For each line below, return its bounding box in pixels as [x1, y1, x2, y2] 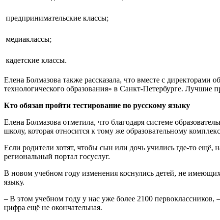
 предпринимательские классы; [4, 14, 109, 23]
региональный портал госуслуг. [4, 152, 110, 161]
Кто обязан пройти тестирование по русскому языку [4, 101, 190, 110]
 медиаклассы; [4, 35, 52, 44]
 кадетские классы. [4, 56, 67, 65]
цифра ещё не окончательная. [4, 203, 102, 212]
